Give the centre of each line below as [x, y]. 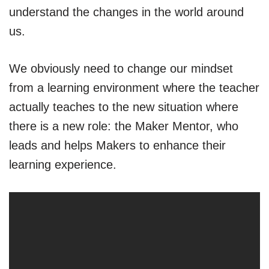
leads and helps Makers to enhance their [117, 145]
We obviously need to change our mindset [121, 68]
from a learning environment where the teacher [134, 88]
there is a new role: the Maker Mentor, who [124, 126]
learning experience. [63, 165]
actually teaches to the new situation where [124, 107]
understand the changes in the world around [126, 12]
